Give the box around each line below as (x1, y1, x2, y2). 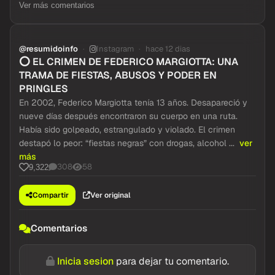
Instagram (96, 44, 134, 54)
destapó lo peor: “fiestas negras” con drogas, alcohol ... (19, 137, 237, 149)
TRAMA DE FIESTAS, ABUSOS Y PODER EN (19, 69, 217, 82)
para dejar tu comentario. (114, 255, 229, 268)
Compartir (33, 190, 69, 200)
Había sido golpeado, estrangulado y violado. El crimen (19, 124, 235, 135)
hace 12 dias (145, 44, 190, 54)
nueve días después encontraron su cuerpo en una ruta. (19, 110, 238, 122)
